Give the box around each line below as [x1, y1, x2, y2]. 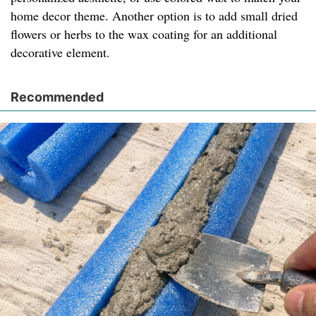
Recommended [11, 90, 104, 105]
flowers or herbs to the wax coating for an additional [11, 25, 277, 43]
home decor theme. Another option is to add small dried [11, 7, 298, 25]
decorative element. [11, 44, 110, 61]
